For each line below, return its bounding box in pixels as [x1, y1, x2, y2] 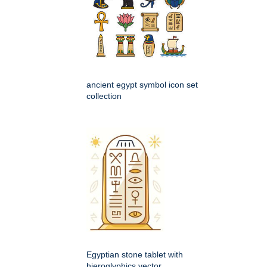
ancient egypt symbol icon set [86, 80, 198, 90]
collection [86, 91, 122, 101]
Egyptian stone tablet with [86, 250, 183, 260]
